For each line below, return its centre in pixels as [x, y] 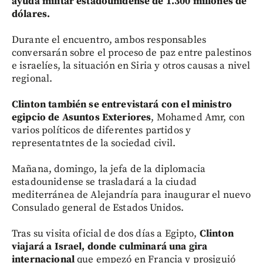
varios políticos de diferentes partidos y [102, 130]
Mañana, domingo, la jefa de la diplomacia [109, 169]
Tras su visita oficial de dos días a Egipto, [106, 233]
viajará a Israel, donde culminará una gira [110, 246]
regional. [32, 78]
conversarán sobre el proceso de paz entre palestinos [131, 53]
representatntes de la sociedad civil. [94, 143]
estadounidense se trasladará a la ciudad [104, 182]
